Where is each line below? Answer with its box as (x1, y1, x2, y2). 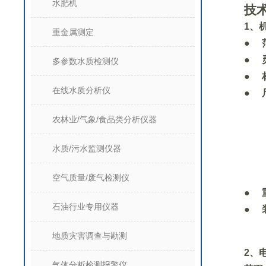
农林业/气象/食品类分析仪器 (52, 115, 157, 124)
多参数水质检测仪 (52, 56, 119, 66)
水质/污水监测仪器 (52, 144, 121, 153)
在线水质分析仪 (52, 85, 110, 95)
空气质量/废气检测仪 (52, 173, 129, 182)
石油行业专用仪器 (52, 202, 119, 211)
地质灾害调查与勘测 (52, 231, 127, 240)
